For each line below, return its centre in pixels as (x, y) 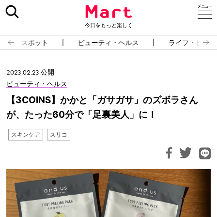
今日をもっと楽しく (108, 25)
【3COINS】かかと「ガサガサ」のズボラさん (102, 100)
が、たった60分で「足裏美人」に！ (82, 115)
